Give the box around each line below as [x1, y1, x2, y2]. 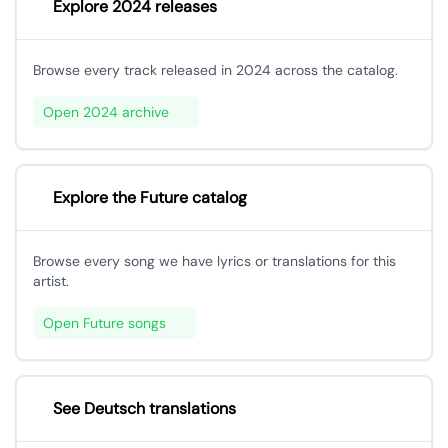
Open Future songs [43, 314, 166, 332]
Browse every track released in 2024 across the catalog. [33, 61, 398, 79]
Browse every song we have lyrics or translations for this [33, 252, 396, 270]
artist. [33, 272, 69, 290]
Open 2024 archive [43, 103, 169, 121]
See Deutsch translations [53, 398, 236, 419]
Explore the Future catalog [53, 187, 247, 208]
